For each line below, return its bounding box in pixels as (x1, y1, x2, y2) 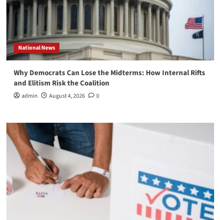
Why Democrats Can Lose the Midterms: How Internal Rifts (13, 68, 205, 79)
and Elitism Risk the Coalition (13, 78, 110, 89)
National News (18, 44, 55, 53)
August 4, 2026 (49, 92, 85, 101)
